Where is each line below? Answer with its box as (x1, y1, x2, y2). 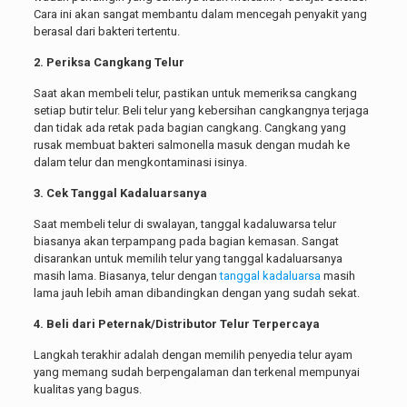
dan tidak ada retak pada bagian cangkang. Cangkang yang (33, 121, 346, 135)
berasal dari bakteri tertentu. (33, 25, 180, 39)
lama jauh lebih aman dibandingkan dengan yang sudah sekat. (33, 286, 360, 301)
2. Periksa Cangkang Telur (33, 55, 184, 70)
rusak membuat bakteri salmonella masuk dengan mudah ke (33, 138, 350, 153)
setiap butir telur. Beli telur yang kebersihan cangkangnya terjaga (33, 104, 369, 118)
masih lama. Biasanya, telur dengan (33, 269, 220, 283)
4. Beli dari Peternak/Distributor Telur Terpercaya (33, 317, 320, 332)
